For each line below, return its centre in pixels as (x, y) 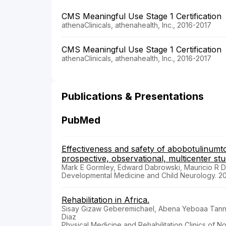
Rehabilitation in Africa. (105, 200)
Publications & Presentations (133, 97)
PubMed (81, 121)
